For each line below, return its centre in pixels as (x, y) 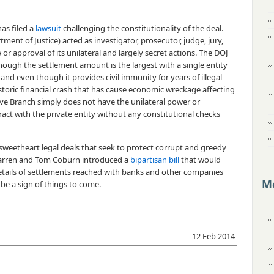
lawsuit (48, 28)
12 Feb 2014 (213, 236)
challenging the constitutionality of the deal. (142, 28)
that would (200, 160)
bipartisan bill (155, 160)
